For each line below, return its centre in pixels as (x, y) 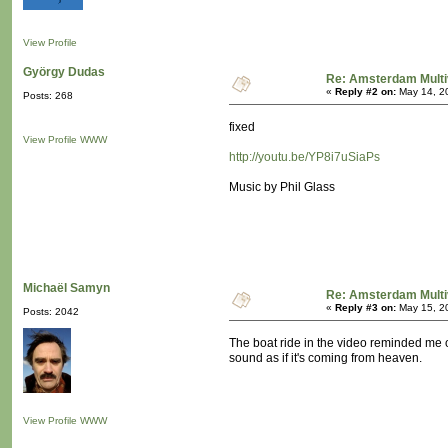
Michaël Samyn (66, 288)
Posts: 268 (48, 96)
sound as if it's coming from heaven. (325, 358)
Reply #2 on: (365, 92)
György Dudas (64, 72)
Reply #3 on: (365, 308)
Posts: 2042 (51, 312)
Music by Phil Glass (282, 187)
